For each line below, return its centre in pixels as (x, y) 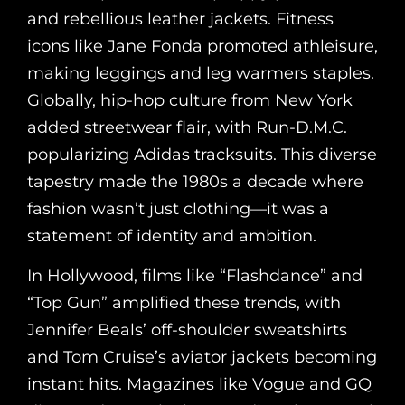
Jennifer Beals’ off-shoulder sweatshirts (187, 330)
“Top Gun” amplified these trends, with (184, 303)
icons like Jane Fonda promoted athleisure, (202, 47)
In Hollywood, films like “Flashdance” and (195, 276)
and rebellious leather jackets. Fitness (180, 19)
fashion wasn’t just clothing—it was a (178, 209)
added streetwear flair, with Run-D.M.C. (187, 128)
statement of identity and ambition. (172, 236)
